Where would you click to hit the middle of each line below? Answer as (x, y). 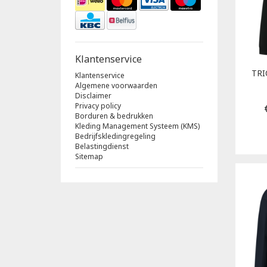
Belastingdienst (102, 146)
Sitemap (89, 156)
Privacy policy (98, 105)
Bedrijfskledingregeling (115, 136)
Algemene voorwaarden (116, 85)
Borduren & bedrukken (114, 116)
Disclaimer (93, 95)
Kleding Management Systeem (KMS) (137, 126)
